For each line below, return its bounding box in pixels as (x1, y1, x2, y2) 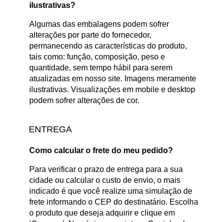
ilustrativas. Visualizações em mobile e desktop (29, 85, 195, 94)
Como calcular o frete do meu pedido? (29, 146, 173, 155)
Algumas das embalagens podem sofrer (29, 20, 169, 29)
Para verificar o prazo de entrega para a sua (29, 165, 183, 173)
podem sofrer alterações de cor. (29, 96, 139, 105)
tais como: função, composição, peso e (29, 53, 165, 61)
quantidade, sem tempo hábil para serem (29, 63, 172, 72)
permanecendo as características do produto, (29, 42, 187, 51)
